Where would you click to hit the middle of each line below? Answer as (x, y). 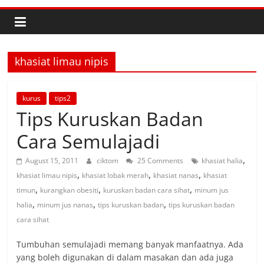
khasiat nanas (176, 175)
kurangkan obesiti (70, 190)
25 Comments (160, 161)
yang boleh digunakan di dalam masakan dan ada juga (125, 257)
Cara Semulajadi (88, 141)
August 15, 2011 (52, 161)
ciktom (109, 161)
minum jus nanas (65, 205)
